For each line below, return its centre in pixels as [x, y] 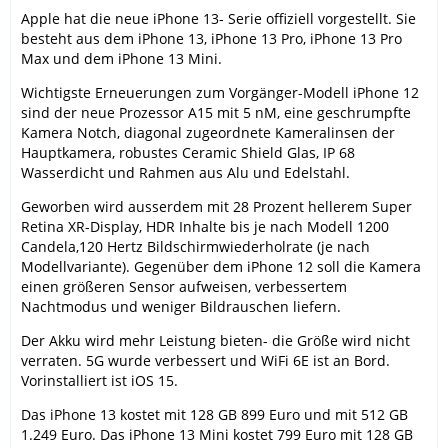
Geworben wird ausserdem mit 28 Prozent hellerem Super [216, 207]
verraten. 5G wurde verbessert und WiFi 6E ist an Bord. [205, 361]
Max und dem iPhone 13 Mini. [121, 59]
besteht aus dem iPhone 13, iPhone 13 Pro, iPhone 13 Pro [211, 39]
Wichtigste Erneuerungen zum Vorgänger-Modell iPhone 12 [220, 93]
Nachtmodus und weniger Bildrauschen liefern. [181, 307]
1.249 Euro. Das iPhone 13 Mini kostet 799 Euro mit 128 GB [217, 435]
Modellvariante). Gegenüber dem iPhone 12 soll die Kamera [221, 267]
